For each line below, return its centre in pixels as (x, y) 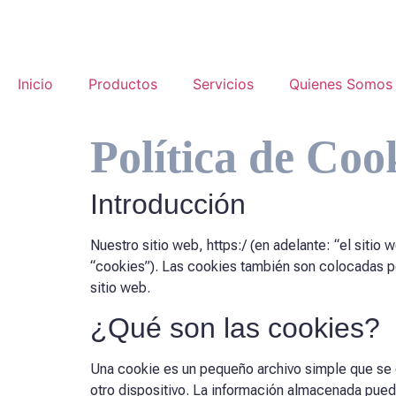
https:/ (227, 245)
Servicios (223, 84)
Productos (123, 84)
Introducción (168, 204)
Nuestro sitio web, (148, 245)
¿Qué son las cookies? (235, 328)
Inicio (35, 84)
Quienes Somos (341, 84)
